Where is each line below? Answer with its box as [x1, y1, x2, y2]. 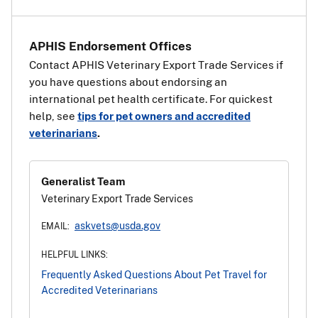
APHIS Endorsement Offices [29, 38, 192, 53]
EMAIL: [41, 221, 70, 232]
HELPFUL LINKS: [41, 249, 108, 261]
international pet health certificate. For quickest [29, 92, 273, 106]
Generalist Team [41, 175, 125, 188]
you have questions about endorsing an [29, 75, 227, 89]
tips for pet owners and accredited [77, 109, 251, 123]
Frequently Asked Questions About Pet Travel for [41, 268, 267, 281]
